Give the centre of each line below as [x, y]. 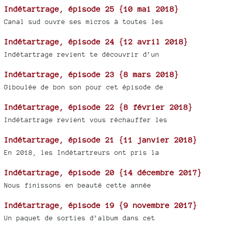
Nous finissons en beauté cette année [78, 185]
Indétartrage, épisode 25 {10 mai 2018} [91, 9]
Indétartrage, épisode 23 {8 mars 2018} [91, 74]
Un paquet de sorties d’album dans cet [80, 218]
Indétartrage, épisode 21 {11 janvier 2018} [101, 140]
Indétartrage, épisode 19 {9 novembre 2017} [101, 205]
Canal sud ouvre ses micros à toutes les [84, 21]
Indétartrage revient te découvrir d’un [82, 54]
